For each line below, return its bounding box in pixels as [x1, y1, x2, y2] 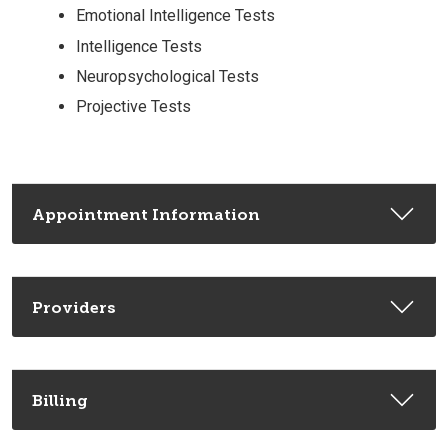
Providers [32, 297, 116, 317]
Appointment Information [32, 204, 260, 224]
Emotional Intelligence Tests [76, 6, 275, 26]
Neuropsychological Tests [76, 67, 259, 87]
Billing [32, 390, 88, 410]
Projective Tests [76, 97, 191, 117]
